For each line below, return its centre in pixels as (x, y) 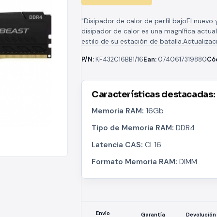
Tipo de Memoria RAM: (134, 128)
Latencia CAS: (118, 145)
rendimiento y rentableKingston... (134, 51)
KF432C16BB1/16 (119, 59)
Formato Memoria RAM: (135, 162)
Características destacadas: (154, 94)
